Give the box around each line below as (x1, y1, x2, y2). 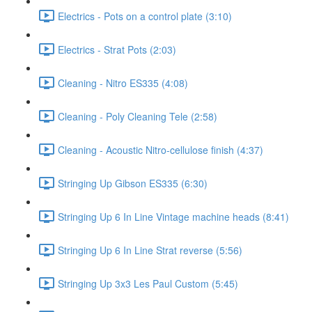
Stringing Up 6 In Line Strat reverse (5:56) (58, 242, 242, 257)
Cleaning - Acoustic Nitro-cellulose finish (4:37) (58, 142, 263, 157)
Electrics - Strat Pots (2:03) (58, 42, 176, 56)
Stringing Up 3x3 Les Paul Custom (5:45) (58, 276, 238, 290)
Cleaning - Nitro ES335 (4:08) (58, 75, 188, 90)
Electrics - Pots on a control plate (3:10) (58, 8, 232, 23)
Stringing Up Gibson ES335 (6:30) (58, 175, 208, 190)
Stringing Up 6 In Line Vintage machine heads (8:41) (58, 209, 289, 224)
